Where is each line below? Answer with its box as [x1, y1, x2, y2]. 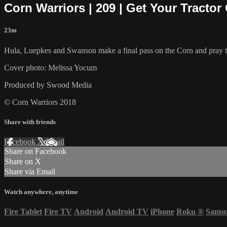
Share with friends [4, 118, 56, 126]
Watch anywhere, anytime [4, 188, 78, 196]
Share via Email [5, 167, 55, 176]
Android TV [105, 207, 148, 216]
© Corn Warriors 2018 [4, 97, 76, 106]
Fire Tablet [4, 207, 42, 216]
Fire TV [44, 207, 72, 216]
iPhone [150, 207, 174, 216]
